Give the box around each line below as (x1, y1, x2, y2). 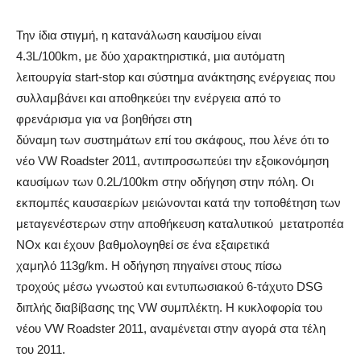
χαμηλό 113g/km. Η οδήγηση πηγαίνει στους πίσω (16, 259, 282, 273)
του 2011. (16, 342, 65, 357)
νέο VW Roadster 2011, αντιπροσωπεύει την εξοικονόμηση (16, 154, 329, 168)
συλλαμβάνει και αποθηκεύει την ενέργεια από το (16, 91, 280, 106)
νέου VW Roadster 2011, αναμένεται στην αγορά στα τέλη (16, 322, 326, 336)
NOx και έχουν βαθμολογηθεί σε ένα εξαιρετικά (16, 238, 270, 252)
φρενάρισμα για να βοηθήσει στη (16, 112, 192, 127)
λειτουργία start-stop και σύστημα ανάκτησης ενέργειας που (16, 70, 335, 85)
